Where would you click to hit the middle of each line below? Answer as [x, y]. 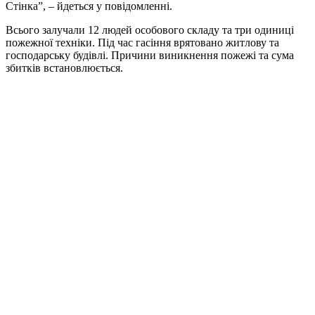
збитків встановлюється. [64, 68]
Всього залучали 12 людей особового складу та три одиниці [150, 30]
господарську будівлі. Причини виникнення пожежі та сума [150, 56]
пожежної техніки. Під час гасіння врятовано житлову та [142, 43]
